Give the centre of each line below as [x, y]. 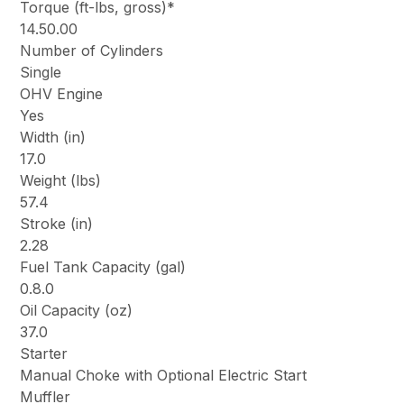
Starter [44, 354]
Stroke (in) [57, 224]
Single [41, 73]
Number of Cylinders [92, 51]
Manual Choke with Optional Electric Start [164, 376]
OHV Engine [62, 94]
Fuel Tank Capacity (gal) [103, 267]
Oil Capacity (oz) [77, 311]
